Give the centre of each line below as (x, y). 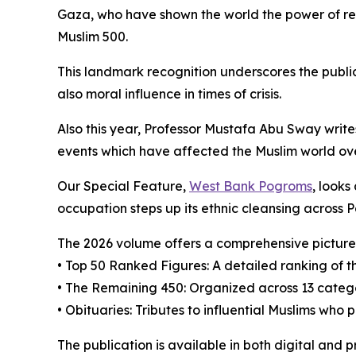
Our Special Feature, (123, 186)
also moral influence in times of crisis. (169, 94)
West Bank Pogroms (251, 186)
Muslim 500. (93, 37)
